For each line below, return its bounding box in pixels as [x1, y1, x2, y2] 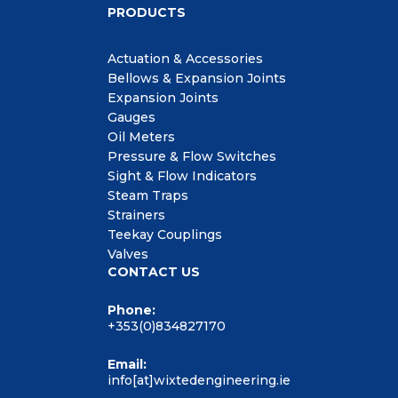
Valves [107, 246, 148, 262]
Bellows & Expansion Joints [107, 70, 286, 86]
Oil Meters [107, 129, 175, 145]
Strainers [107, 207, 165, 223]
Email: [107, 356, 147, 372]
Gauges [107, 109, 155, 125]
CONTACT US [107, 264, 200, 280]
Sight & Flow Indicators [107, 168, 257, 184]
